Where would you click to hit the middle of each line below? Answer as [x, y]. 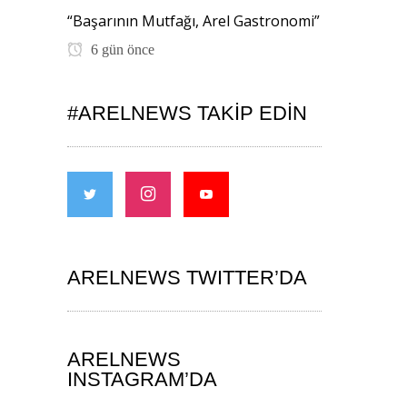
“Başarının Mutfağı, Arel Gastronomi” [194, 20]
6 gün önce [121, 49]
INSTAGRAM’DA [142, 379]
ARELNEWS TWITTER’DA [187, 277]
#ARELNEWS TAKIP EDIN [187, 113]
